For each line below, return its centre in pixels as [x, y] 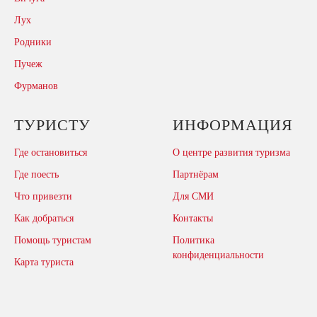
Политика [194, 241]
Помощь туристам [53, 241]
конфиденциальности [218, 255]
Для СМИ [193, 197]
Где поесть [36, 175]
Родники [33, 42]
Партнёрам [196, 175]
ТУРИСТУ [52, 125]
